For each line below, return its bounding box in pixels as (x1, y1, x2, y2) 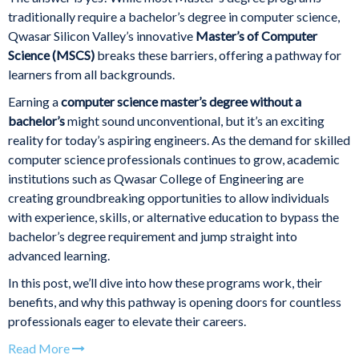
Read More (8, 341, 72, 357)
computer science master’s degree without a (61, 94, 301, 110)
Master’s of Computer (196, 28, 317, 44)
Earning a (8, 94, 61, 110)
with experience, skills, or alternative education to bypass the (8, 209, 339, 225)
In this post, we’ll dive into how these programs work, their (8, 275, 322, 291)
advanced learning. (8, 248, 110, 264)
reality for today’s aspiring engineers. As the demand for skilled (8, 132, 350, 148)
